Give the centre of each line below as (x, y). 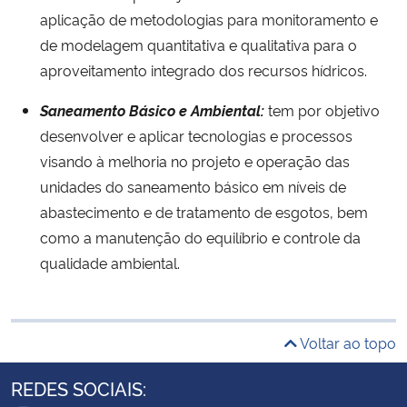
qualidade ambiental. (110, 262)
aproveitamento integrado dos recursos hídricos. (203, 69)
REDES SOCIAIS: (79, 387)
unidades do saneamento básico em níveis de (193, 186)
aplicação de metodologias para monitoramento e (209, 19)
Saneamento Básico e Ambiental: (154, 109)
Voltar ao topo (347, 342)
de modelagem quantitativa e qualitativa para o (199, 44)
